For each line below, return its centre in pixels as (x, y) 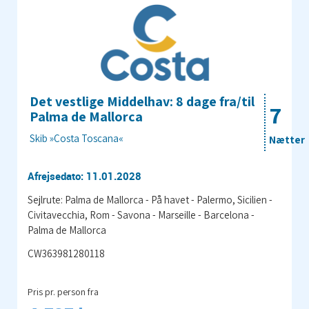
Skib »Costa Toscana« (77, 139)
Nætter (287, 140)
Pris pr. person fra (63, 292)
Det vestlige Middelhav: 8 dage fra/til (142, 102)
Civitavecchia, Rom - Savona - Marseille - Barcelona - (141, 215)
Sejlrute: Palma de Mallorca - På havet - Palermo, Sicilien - (150, 200)
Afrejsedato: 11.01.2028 (84, 176)
